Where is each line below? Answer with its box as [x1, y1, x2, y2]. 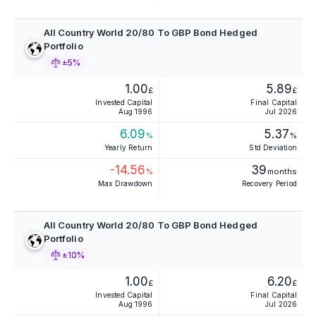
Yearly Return [104, 142, 153, 152]
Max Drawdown [98, 178, 153, 188]
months [267, 166, 297, 176]
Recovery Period [242, 178, 297, 188]
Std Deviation [249, 142, 297, 152]
